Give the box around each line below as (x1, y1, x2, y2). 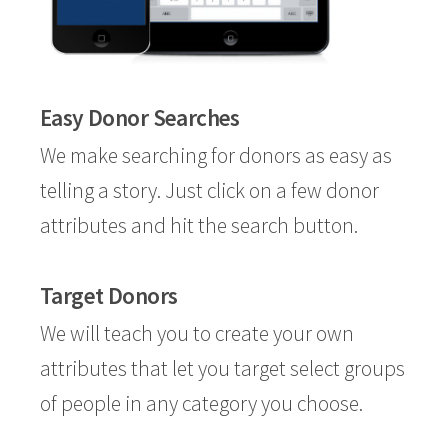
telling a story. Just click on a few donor (40, 177, 379, 204)
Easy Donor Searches (40, 103, 240, 132)
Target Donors (40, 281, 178, 310)
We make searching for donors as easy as (40, 142, 392, 169)
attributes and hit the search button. (40, 212, 358, 239)
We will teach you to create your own (40, 320, 354, 347)
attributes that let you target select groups (40, 355, 405, 382)
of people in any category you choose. (40, 390, 363, 417)
